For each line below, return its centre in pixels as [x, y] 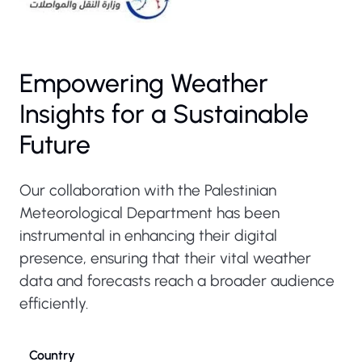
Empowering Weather [144, 83]
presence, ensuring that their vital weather [165, 258]
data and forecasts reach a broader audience [177, 281]
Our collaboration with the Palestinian [148, 190]
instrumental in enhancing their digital [148, 236]
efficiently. [54, 303]
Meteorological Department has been [149, 213]
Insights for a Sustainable [164, 114]
